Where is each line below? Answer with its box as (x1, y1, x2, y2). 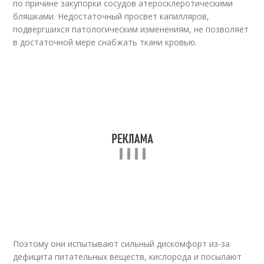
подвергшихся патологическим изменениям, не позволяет (13, 24, 249, 35)
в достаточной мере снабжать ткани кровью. (13, 37, 197, 48)
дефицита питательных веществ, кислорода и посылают (13, 251, 242, 262)
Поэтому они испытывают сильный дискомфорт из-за (13, 238, 230, 249)
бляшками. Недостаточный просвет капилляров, (13, 11, 210, 22)
